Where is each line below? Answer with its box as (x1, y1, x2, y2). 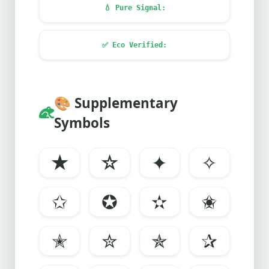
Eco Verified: (108, 41, 167, 49)
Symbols (54, 113, 110, 132)
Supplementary (71, 94, 178, 112)
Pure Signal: (110, 4, 166, 12)
